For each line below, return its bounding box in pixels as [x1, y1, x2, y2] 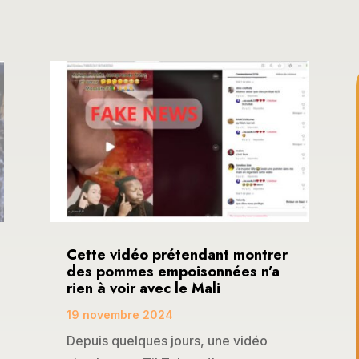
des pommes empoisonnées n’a [66, 261, 280, 283]
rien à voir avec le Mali [66, 278, 220, 300]
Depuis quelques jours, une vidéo [66, 333, 268, 349]
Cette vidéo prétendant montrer [66, 244, 288, 266]
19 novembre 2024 [66, 308, 173, 322]
